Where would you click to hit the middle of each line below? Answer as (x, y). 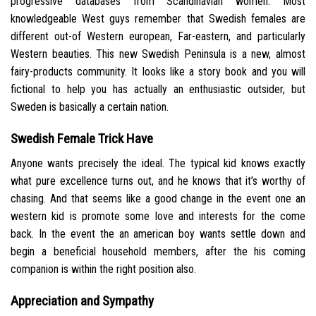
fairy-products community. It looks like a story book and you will (158, 72)
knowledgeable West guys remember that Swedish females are (158, 19)
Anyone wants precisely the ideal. (87, 163)
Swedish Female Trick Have (82, 139)
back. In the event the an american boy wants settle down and (158, 233)
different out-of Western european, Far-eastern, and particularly (158, 37)
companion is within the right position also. (103, 269)
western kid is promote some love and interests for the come (158, 216)
